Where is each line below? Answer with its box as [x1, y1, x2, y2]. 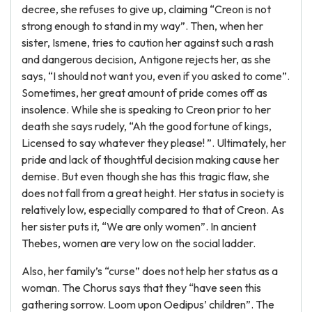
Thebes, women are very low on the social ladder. [22, 236, 256, 250]
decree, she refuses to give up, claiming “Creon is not [22, 2, 271, 16]
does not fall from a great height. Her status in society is [22, 186, 284, 200]
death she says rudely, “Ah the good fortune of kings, [22, 119, 272, 133]
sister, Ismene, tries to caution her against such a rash [22, 36, 274, 49]
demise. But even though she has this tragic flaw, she [22, 169, 270, 183]
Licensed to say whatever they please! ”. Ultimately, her [22, 136, 286, 150]
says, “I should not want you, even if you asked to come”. [22, 69, 290, 83]
